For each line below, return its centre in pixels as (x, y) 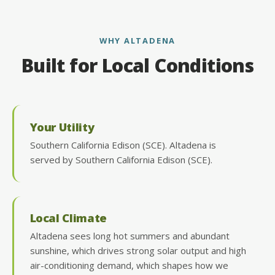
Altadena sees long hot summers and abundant (130, 236)
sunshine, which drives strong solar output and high (138, 251)
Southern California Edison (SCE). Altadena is (123, 145)
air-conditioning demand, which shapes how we (129, 265)
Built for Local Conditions (137, 66)
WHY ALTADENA (137, 40)
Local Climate (68, 218)
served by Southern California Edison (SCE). (121, 159)
